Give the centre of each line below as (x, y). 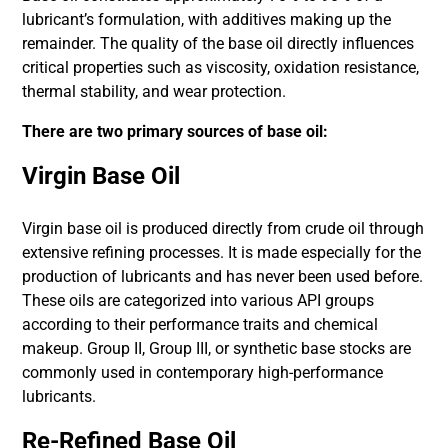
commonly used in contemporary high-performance (203, 372)
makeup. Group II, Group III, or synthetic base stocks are (217, 348)
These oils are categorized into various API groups (198, 300)
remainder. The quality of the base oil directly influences (218, 43)
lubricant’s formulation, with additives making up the (207, 19)
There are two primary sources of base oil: (175, 131)
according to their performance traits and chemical (200, 324)
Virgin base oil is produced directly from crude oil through (223, 228)
